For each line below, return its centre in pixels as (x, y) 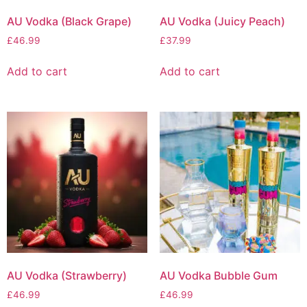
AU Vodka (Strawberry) (67, 275)
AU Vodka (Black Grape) (69, 21)
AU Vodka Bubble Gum (218, 275)
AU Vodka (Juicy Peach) (222, 21)
